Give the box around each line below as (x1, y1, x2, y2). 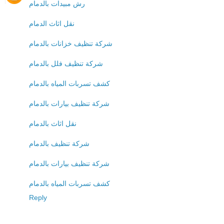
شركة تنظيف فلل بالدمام (29, 59, 103, 67)
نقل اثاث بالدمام (29, 119, 76, 127)
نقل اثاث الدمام (29, 19, 74, 27)
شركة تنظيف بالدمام (29, 139, 89, 147)
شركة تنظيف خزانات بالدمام (29, 39, 112, 47)
